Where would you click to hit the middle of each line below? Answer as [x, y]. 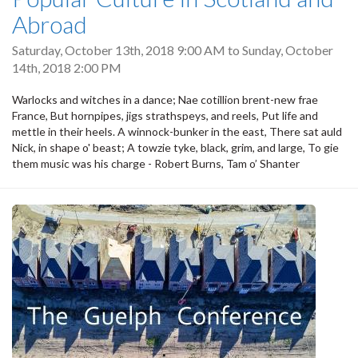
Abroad [50, 24]
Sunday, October [288, 50]
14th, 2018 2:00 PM [67, 68]
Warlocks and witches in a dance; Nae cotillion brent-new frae [165, 99]
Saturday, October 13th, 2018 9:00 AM [119, 50]
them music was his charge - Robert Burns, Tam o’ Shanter [156, 163]
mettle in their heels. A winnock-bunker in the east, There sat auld [177, 131]
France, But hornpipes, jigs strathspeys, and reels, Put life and [165, 115]
